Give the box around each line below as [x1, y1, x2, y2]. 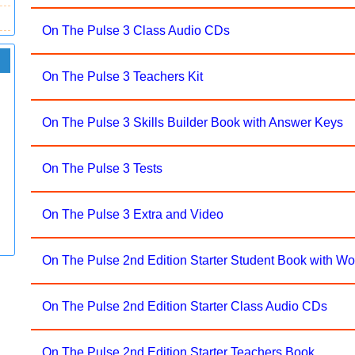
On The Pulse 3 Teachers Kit [42, 70, 204, 83]
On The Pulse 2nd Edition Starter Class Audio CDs [42, 300, 328, 313]
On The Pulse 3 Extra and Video [42, 208, 224, 221]
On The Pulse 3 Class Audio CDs [42, 24, 231, 37]
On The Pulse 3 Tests [42, 162, 163, 175]
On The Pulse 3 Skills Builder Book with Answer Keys [42, 116, 344, 129]
